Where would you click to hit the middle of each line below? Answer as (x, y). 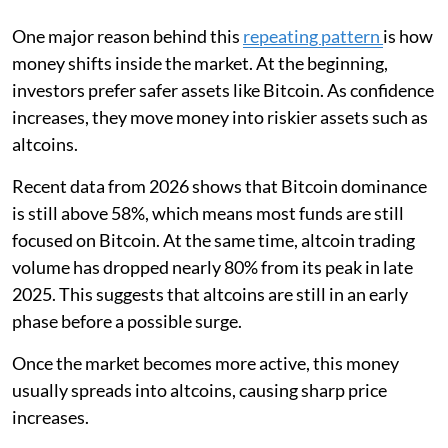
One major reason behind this (127, 35)
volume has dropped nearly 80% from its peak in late (212, 266)
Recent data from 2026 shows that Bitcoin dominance (219, 185)
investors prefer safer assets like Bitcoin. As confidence (223, 89)
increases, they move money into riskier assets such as (220, 116)
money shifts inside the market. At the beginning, (200, 62)
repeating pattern (313, 35)
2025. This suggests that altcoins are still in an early (210, 293)
